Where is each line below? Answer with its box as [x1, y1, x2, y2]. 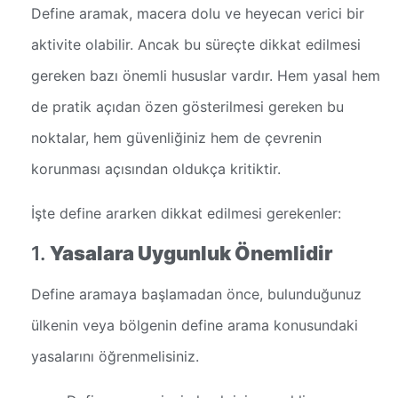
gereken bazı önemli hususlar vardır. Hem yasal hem [31, 67, 380, 85]
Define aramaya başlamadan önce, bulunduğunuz [31, 285, 362, 304]
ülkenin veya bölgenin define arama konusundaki [31, 316, 358, 335]
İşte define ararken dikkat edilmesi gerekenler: [31, 203, 341, 222]
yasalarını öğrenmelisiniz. [31, 347, 199, 366]
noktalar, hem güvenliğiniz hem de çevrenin [31, 129, 322, 147]
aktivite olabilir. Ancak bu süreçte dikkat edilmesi [31, 36, 361, 54]
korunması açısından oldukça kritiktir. [31, 160, 281, 179]
